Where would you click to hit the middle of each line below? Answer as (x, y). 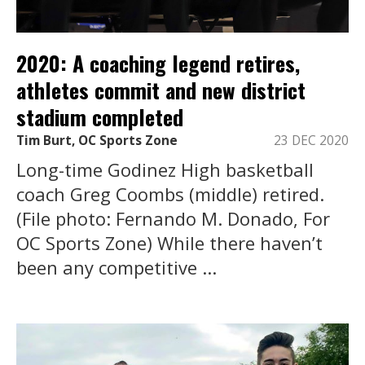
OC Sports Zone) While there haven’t (169, 243)
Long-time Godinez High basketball (165, 170)
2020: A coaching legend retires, (158, 63)
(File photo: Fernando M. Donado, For (173, 219)
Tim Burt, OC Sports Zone (97, 141)
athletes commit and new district (161, 90)
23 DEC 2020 (311, 141)
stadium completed (100, 117)
